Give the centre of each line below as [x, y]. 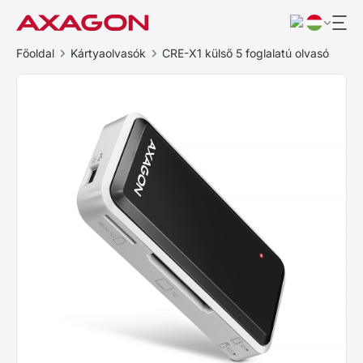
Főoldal [35, 53]
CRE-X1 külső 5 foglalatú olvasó [246, 53]
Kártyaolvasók [108, 53]
